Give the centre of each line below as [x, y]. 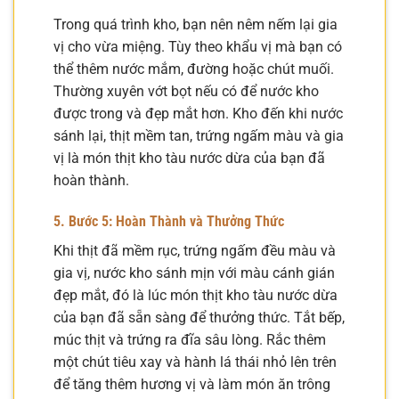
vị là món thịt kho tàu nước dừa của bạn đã [189, 158]
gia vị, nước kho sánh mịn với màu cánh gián [194, 273]
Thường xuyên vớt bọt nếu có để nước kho [186, 91]
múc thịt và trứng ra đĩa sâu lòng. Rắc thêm [190, 339]
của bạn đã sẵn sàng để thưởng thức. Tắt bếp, [199, 317]
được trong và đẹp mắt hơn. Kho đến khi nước [198, 113]
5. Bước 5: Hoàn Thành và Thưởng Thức [169, 221]
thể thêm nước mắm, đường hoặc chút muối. [194, 69]
